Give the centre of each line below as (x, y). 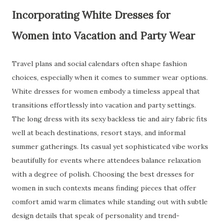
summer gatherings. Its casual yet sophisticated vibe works (110, 147)
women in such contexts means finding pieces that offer (104, 188)
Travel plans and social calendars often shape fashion (99, 64)
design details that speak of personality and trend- (96, 216)
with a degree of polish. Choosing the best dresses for (103, 174)
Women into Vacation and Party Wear (103, 36)
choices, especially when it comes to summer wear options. (110, 77)
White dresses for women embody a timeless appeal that (106, 91)
